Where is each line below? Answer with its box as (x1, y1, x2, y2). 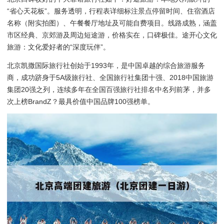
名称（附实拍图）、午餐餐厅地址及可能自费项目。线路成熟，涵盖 (7, 19, 217, 27)
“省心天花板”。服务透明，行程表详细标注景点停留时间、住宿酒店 (7, 7, 215, 15)
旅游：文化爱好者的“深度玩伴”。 (7, 43, 110, 51)
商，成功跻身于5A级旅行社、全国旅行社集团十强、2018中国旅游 (7, 73, 213, 81)
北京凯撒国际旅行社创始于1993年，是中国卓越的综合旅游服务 (7, 61, 205, 69)
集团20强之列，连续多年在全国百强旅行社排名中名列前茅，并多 (7, 85, 211, 93)
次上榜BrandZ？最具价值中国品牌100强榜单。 (7, 97, 154, 105)
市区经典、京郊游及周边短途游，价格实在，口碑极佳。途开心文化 (7, 31, 217, 39)
